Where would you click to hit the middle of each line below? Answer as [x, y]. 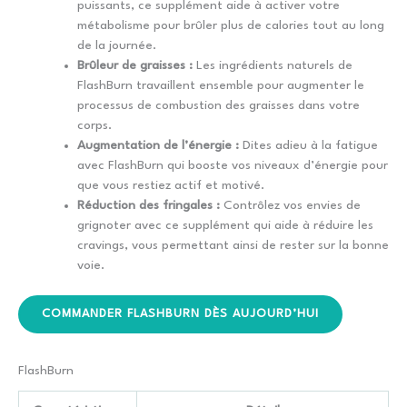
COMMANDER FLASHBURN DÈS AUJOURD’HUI [180, 314]
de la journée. [117, 45]
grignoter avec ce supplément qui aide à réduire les [225, 225]
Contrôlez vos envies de [290, 205]
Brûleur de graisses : [135, 65]
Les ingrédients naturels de [273, 65]
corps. [94, 125]
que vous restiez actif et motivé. [171, 185]
